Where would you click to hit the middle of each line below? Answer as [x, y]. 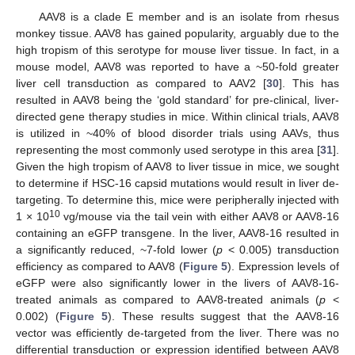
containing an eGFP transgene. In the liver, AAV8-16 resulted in [177, 233]
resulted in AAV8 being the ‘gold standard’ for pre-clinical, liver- [177, 99]
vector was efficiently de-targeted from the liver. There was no [177, 332]
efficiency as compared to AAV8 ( [99, 266]
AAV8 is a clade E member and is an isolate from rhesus [189, 16]
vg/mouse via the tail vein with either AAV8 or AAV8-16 [199, 216]
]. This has [309, 83]
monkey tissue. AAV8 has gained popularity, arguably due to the [177, 33]
